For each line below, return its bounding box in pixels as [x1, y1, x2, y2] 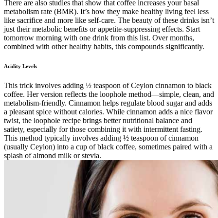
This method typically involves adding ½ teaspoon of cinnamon [4, 133, 199, 142]
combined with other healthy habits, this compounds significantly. [4, 42, 204, 51]
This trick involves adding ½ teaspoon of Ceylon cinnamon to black [4, 81, 212, 90]
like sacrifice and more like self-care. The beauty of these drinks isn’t [4, 16, 214, 24]
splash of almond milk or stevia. [4, 151, 101, 160]
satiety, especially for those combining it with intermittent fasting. [4, 125, 202, 133]
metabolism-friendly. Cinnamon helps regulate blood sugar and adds [4, 98, 212, 107]
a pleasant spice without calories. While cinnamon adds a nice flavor [4, 107, 213, 116]
